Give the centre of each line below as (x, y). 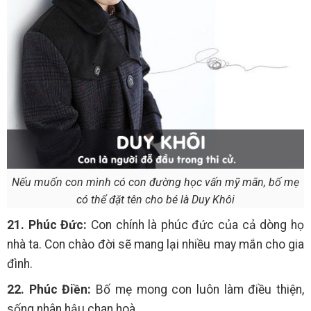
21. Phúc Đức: (47, 225)
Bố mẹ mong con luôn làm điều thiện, (198, 289)
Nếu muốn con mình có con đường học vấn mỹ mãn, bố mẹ (155, 182)
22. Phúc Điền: (49, 289)
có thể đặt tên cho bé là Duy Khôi (155, 199)
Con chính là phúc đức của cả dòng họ (196, 225)
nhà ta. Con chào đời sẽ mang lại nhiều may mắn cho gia (155, 244)
